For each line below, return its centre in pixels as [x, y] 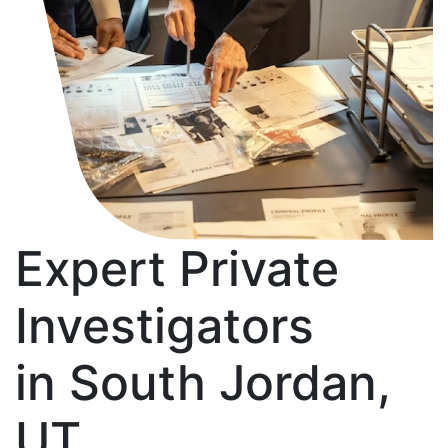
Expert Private [177, 268]
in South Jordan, [202, 382]
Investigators [164, 325]
